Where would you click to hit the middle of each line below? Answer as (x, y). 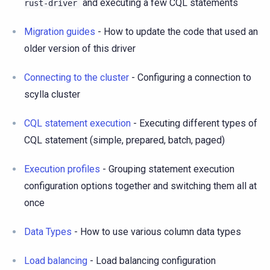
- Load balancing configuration (152, 260)
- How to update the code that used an (177, 31)
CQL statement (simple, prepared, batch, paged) (124, 140)
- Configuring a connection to (190, 77)
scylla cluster (52, 94)
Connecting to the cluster (77, 77)
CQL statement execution (77, 123)
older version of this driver (80, 48)
